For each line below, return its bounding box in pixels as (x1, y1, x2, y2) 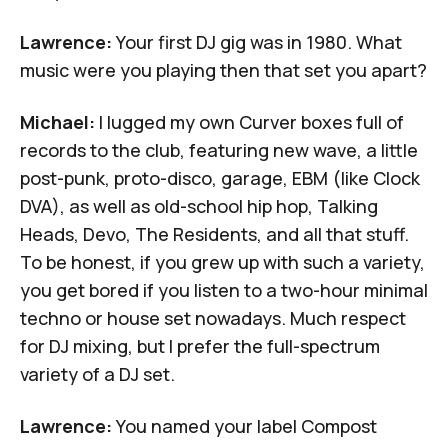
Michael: (20, 109, 95, 134)
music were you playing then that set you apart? (20, 57, 427, 82)
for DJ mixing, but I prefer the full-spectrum (20, 333, 380, 358)
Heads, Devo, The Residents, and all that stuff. (20, 221, 409, 246)
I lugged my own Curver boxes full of (95, 109, 404, 134)
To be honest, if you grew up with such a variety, (20, 249, 425, 274)
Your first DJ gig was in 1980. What (112, 29, 402, 54)
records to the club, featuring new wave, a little (20, 137, 418, 162)
